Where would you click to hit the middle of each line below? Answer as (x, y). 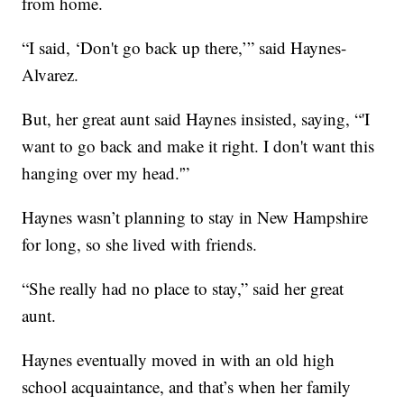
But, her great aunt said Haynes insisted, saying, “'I (196, 118)
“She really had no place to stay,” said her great (183, 288)
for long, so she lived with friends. (140, 243)
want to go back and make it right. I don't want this (198, 145)
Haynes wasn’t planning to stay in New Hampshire (195, 216)
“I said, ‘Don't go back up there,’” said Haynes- (184, 47)
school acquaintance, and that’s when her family (187, 386)
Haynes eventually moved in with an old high (179, 359)
